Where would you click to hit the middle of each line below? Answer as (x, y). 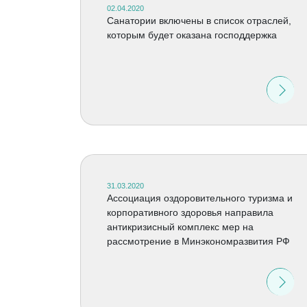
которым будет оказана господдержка (192, 35)
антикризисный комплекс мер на (180, 227)
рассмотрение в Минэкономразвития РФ (198, 241)
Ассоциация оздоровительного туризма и (199, 198)
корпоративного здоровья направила (190, 212)
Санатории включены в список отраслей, (199, 21)
